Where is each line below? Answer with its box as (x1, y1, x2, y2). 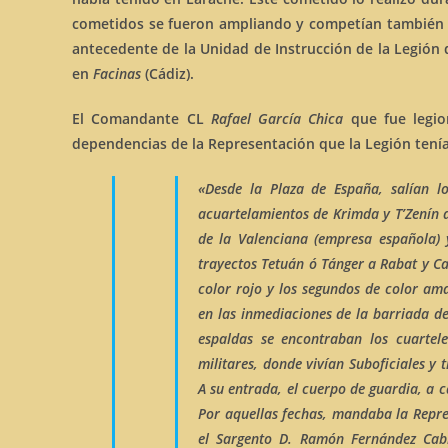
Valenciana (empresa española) (237, 229, 440, 248)
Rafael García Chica (210, 109, 344, 128)
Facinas (93, 64, 145, 83)
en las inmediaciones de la (198, 304, 373, 323)
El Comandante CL (72, 109, 211, 128)
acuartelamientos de (198, 204, 333, 223)
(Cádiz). (145, 64, 194, 83)
